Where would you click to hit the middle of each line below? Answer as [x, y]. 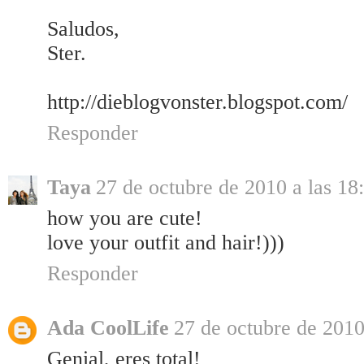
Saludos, [83, 29]
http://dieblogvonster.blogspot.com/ [197, 102]
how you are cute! [125, 219]
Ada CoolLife [108, 328]
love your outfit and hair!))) [166, 243]
